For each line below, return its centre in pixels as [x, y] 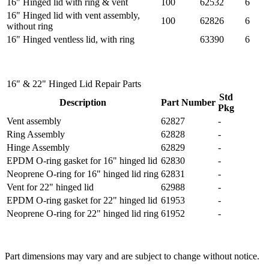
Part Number [188, 103]
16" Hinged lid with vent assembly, [73, 16]
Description [83, 103]
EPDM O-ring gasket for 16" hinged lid [82, 161]
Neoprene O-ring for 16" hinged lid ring [83, 174]
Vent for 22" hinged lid [50, 187]
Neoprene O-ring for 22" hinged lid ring [83, 214]
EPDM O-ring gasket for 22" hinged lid [82, 201]
